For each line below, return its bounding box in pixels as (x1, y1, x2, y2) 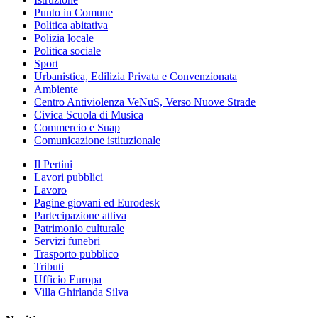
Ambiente (34, 82, 78, 95)
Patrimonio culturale (34, 221, 124, 234)
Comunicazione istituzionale (34, 133, 160, 146)
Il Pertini (34, 158, 72, 170)
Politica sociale (34, 44, 101, 57)
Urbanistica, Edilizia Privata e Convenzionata (34, 70, 237, 82)
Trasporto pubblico (34, 247, 119, 260)
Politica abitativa (34, 18, 108, 31)
